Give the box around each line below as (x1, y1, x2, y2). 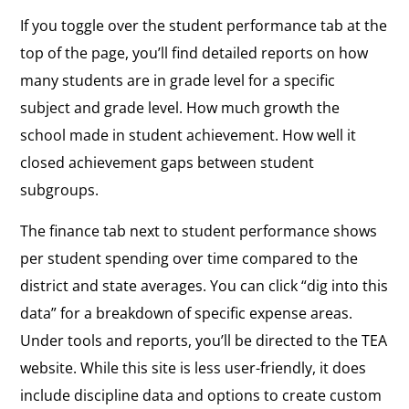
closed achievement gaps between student (20, 152, 315, 173)
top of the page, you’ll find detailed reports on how (20, 42, 369, 63)
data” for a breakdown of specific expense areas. (20, 302, 353, 323)
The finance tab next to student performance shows (20, 220, 378, 241)
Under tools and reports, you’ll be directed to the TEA (20, 330, 388, 351)
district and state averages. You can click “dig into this (20, 275, 389, 296)
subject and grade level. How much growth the (20, 97, 341, 118)
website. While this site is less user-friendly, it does (20, 357, 367, 378)
